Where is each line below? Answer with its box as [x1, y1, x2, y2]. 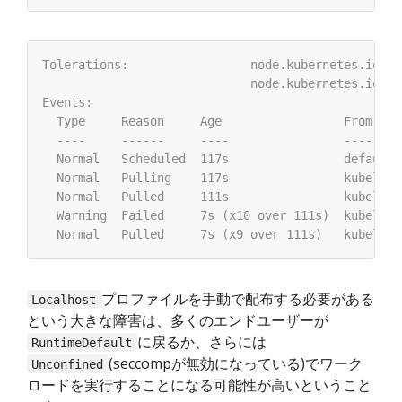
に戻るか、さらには [136, 331, 267, 352]
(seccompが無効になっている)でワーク [108, 353, 363, 373]
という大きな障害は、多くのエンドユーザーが [27, 310, 328, 330]
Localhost [31, 292, 97, 307]
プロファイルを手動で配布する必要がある [100, 288, 374, 309]
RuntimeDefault [31, 335, 133, 350]
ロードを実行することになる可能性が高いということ [27, 374, 371, 395]
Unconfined [31, 356, 104, 371]
